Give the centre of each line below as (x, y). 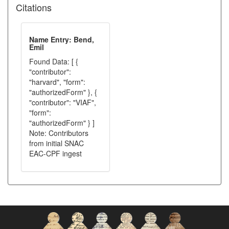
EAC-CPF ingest (55, 153)
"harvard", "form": (57, 82)
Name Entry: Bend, (62, 39)
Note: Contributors (59, 133)
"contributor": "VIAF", (63, 102)
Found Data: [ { (54, 61)
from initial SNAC (56, 143)
